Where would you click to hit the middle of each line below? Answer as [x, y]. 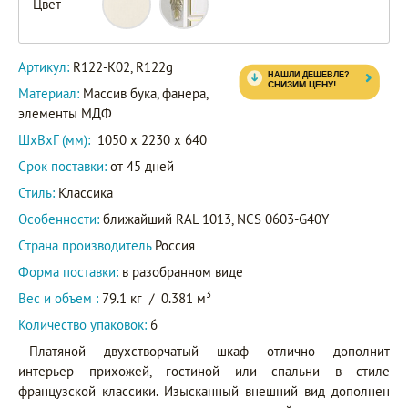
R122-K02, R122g [123, 66]
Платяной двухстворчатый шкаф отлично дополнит [209, 351]
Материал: [51, 93]
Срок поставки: [62, 166]
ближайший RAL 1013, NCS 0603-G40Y [216, 219]
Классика [84, 192]
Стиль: [36, 192]
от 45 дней [140, 166]
